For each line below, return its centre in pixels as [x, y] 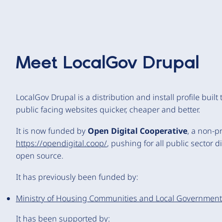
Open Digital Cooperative [138, 131]
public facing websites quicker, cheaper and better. [108, 110]
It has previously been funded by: [77, 177]
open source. [40, 156]
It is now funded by [52, 131]
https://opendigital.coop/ [61, 143]
